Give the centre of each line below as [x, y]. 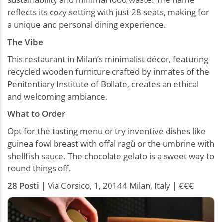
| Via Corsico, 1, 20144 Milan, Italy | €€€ [116, 185]
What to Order [36, 113]
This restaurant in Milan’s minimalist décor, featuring [108, 59]
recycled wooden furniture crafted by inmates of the [108, 71]
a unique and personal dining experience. [87, 24]
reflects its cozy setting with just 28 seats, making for [108, 12]
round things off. [40, 168]
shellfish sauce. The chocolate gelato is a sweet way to [111, 156]
